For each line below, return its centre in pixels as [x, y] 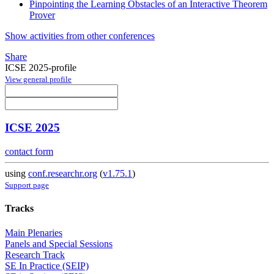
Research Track [35, 254]
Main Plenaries [34, 232]
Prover [42, 15]
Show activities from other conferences [80, 35]
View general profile [38, 79]
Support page [27, 185]
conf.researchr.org [63, 174]
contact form [29, 152]
